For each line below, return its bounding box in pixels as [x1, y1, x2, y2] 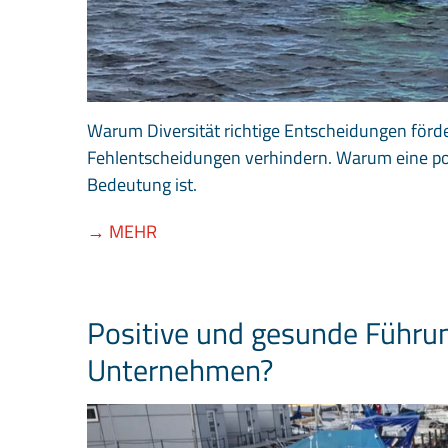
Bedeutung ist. [87, 171, 197, 199]
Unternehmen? [87, 347, 273, 394]
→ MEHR [87, 218, 157, 246]
